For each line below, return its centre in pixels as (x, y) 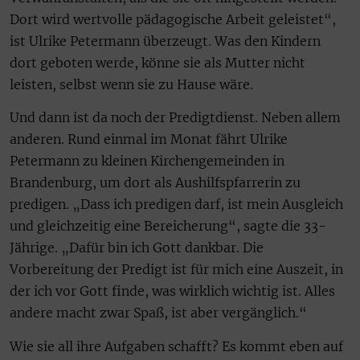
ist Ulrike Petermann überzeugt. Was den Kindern (165, 41)
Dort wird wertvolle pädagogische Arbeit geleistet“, (173, 19)
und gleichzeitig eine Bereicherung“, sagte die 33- (168, 226)
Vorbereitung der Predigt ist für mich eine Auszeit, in (176, 270)
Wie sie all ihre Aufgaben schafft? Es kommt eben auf (176, 346)
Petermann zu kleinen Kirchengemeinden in (147, 161)
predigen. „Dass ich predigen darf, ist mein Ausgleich (176, 205)
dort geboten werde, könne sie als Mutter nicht (157, 62)
